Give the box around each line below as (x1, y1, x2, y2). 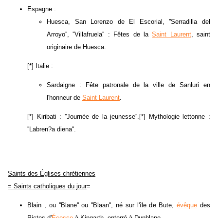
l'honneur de (47, 94, 82, 102)
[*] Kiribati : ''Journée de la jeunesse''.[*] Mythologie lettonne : (27, 113, 210, 121)
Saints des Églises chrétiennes (8, 170, 95, 178)
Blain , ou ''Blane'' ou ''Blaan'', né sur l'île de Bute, (27, 201, 177, 209)
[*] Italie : (27, 62, 53, 70)
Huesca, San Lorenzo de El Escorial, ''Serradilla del (47, 18, 210, 26)
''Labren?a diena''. (27, 126, 76, 133)
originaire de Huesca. (47, 43, 106, 51)
